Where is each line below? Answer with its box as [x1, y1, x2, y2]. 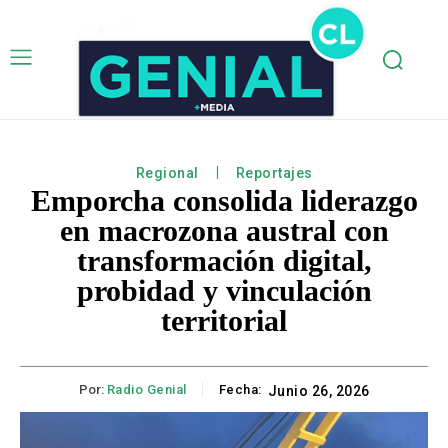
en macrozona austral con [59, 214, 389, 248]
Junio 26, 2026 [267, 383, 370, 400]
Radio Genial [106, 382, 187, 398]
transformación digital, [76, 244, 372, 278]
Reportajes [235, 165, 313, 182]
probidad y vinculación [76, 274, 372, 308]
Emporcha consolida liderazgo [30, 184, 418, 218]
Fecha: [218, 382, 262, 398]
